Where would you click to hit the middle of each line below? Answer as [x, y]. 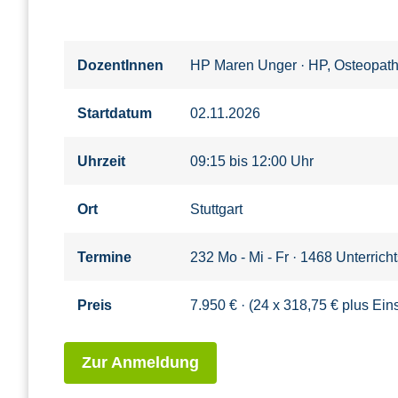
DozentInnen [120, 65]
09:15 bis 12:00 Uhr [252, 161]
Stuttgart [216, 209]
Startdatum [115, 113]
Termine [104, 257]
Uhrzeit [101, 161]
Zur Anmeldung [140, 363]
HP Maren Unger [245, 65]
